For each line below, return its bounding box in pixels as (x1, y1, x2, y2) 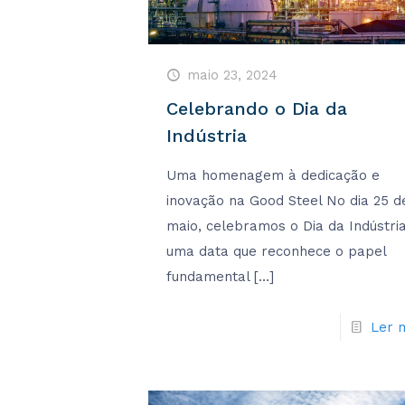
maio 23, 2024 (187, 67, 278, 84)
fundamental (166, 268, 250, 286)
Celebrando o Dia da (166, 98, 348, 120)
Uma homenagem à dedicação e (166, 167, 381, 184)
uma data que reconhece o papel (166, 243, 387, 260)
